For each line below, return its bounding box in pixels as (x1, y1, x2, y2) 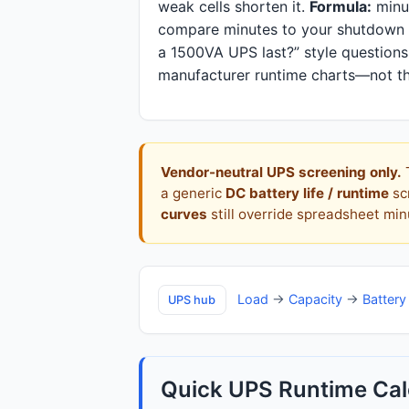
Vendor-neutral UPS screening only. (161, 163, 402, 181)
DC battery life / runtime (225, 184, 389, 202)
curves (161, 205, 207, 223)
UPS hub (168, 292, 216, 307)
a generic (161, 184, 225, 202)
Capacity (288, 290, 342, 307)
